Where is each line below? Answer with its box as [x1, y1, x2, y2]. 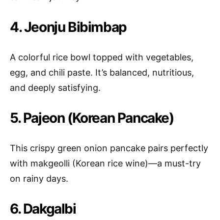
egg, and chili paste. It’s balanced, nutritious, [10, 67, 194, 78]
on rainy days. [10, 173, 68, 184]
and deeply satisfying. [10, 82, 101, 93]
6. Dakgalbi [10, 200, 76, 217]
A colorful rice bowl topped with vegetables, [10, 52, 193, 62]
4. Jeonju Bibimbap [10, 19, 127, 35]
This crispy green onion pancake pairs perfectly [10, 143, 208, 153]
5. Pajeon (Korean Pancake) [10, 110, 174, 126]
